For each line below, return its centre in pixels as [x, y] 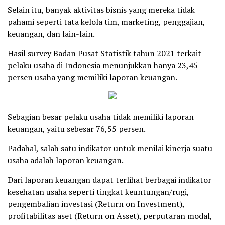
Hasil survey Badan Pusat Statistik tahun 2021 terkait [104, 53]
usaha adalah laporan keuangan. [66, 160]
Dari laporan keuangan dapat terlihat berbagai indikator [109, 180]
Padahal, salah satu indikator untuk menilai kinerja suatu [110, 148]
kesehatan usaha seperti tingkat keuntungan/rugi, [98, 192]
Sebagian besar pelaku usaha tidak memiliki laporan [101, 116]
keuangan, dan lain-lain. [51, 33]
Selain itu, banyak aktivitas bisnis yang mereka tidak [101, 9]
